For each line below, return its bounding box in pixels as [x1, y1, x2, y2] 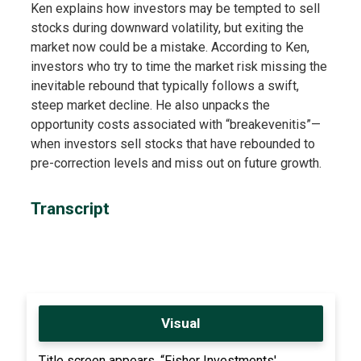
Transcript [30, 198, 110, 218]
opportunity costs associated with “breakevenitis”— [30, 116, 321, 132]
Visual [161, 314, 200, 331]
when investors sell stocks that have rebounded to [30, 135, 315, 151]
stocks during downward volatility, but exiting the [30, 19, 304, 35]
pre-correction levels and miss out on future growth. [30, 155, 322, 171]
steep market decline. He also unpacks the [30, 97, 270, 113]
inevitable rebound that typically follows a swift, [30, 77, 299, 93]
